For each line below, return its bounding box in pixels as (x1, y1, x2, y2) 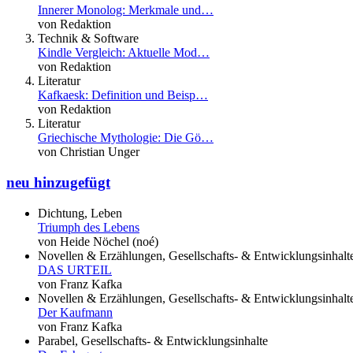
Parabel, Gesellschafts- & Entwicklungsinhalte (38, 333, 268, 347)
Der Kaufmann (38, 305, 113, 319)
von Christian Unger (38, 145, 139, 159)
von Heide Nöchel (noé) (38, 234, 158, 248)
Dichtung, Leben (38, 206, 122, 220)
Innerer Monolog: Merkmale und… (38, 3, 214, 17)
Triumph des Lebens (38, 220, 139, 234)
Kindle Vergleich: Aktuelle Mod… (38, 46, 210, 60)
